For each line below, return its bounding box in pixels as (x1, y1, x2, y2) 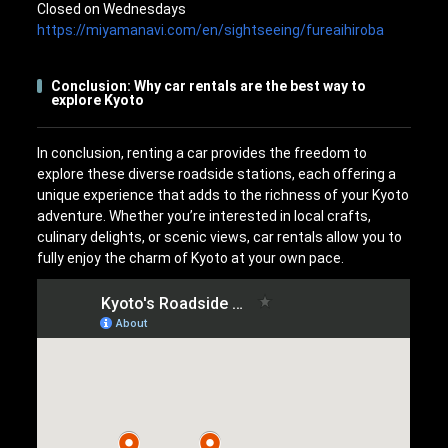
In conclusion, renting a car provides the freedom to (37, 144, 368, 161)
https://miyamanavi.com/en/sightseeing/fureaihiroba (37, 22, 385, 39)
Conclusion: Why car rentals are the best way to (51, 77, 367, 94)
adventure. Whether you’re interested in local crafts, (37, 207, 372, 224)
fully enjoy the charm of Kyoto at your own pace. (37, 249, 345, 266)
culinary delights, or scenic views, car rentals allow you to (37, 228, 403, 245)
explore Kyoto (51, 91, 145, 108)
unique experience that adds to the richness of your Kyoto (37, 186, 410, 203)
